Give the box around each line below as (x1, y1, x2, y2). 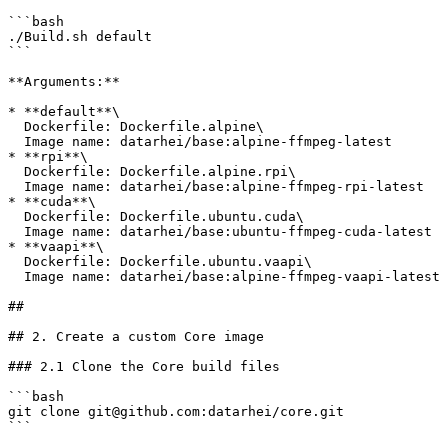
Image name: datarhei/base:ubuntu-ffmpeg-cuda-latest (8, 224, 24, 239)
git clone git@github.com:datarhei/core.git (8, 404, 344, 419)
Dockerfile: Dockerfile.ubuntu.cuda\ (8, 209, 24, 224)
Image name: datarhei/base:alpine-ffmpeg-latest (8, 134, 24, 149)
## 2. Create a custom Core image (8, 329, 264, 344)
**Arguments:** (8, 74, 120, 89)
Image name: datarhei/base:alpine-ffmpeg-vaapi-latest (8, 269, 24, 284)
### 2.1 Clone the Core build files (8, 359, 280, 374)
